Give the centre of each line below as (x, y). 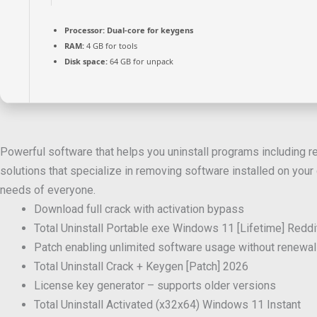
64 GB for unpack (140, 61)
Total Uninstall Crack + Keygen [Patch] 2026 (141, 266)
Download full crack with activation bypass (139, 209)
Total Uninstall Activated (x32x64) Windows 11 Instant (167, 305)
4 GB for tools (111, 46)
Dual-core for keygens (149, 30)
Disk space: (86, 61)
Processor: (85, 30)
